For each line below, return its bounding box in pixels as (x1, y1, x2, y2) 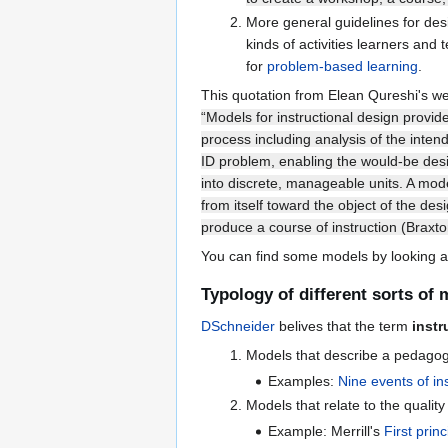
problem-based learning (266, 57, 418, 74)
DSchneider (201, 318, 275, 335)
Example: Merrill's (268, 422, 385, 439)
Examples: (268, 373, 339, 390)
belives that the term (275, 318, 412, 335)
